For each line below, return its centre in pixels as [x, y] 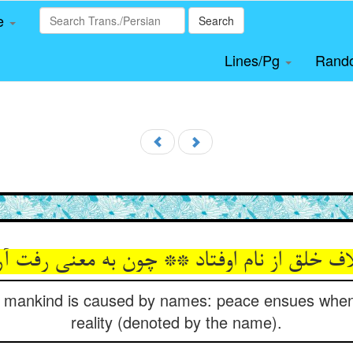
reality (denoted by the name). [176, 322]
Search [216, 20]
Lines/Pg [254, 60]
